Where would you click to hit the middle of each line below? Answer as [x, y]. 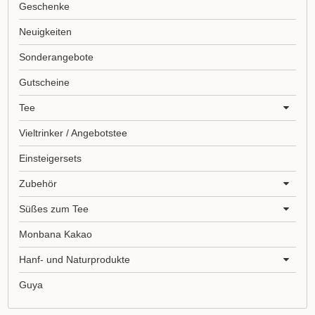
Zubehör [38, 184]
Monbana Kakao [56, 234]
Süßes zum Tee [54, 209]
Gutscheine [45, 83]
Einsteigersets [51, 159]
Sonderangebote [57, 57]
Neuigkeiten [46, 32]
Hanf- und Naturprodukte [75, 260]
